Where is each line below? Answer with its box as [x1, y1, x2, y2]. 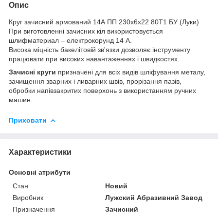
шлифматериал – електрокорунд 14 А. [9, 36, 132, 44]
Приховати [9, 116, 47, 124]
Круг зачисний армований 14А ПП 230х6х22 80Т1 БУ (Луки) [9, 18, 199, 26]
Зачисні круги [9, 68, 56, 76]
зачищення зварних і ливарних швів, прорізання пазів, [9, 77, 182, 85]
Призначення [13, 205, 55, 213]
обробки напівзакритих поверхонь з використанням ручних [9, 86, 196, 94]
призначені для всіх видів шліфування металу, [56, 68, 205, 76]
